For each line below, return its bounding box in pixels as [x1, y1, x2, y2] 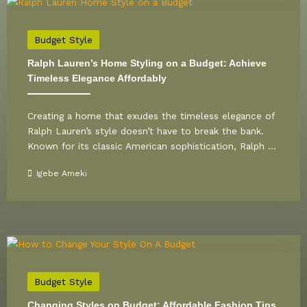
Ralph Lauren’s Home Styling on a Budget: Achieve [27, 58, 267, 69]
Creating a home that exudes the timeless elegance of [27, 110, 274, 122]
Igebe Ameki [36, 169, 87, 179]
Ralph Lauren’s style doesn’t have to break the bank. [27, 125, 264, 137]
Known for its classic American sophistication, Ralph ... [27, 140, 276, 152]
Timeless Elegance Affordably [27, 73, 167, 84]
